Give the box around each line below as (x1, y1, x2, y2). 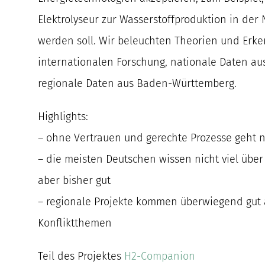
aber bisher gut (38, 174, 111, 188)
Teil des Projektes (38, 250, 125, 263)
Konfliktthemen (38, 216, 112, 230)
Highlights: (38, 110, 89, 124)
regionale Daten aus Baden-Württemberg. (38, 77, 237, 91)
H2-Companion (124, 250, 196, 263)
